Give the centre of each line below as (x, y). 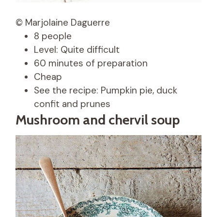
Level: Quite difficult (77, 49)
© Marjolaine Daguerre (63, 22)
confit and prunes (72, 104)
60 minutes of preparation (91, 63)
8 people (53, 36)
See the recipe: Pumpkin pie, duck (106, 90)
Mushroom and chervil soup (98, 119)
